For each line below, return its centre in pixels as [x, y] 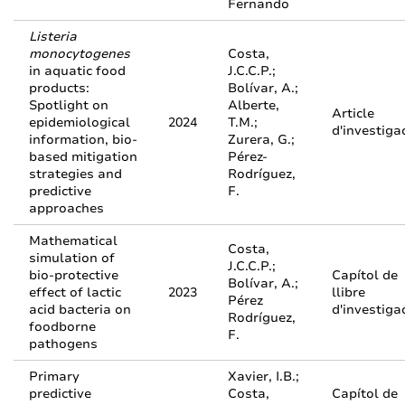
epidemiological [80, 122]
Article [353, 113]
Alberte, [254, 105]
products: [59, 88]
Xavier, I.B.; [264, 377]
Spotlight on [69, 105]
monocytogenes [80, 54]
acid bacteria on [80, 310]
